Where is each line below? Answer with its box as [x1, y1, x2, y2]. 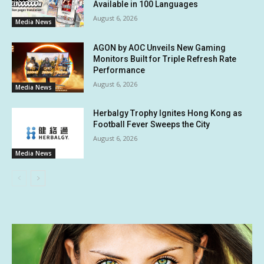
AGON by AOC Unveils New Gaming [93, 42, 226, 52]
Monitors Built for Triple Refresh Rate [93, 54, 237, 64]
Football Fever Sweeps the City [93, 120, 210, 130]
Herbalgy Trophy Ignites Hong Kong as [93, 108, 243, 118]
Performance [93, 65, 146, 75]
